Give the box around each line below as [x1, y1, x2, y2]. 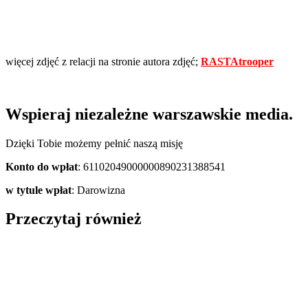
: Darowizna [71, 184, 125, 196]
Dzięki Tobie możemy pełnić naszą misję [5, 137, 183, 149]
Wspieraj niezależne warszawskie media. [5, 104, 293, 123]
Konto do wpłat [5, 160, 78, 173]
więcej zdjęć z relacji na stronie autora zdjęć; [5, 55, 201, 67]
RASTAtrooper [201, 55, 274, 67]
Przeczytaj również [5, 210, 142, 228]
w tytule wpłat [5, 184, 71, 196]
